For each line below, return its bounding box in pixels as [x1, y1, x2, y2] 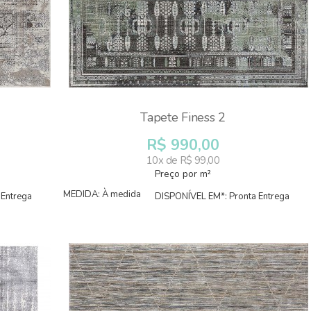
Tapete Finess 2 [140, 109, 226, 126]
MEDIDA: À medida [63, 188, 141, 201]
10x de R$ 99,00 [146, 153, 219, 167]
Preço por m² [155, 167, 211, 180]
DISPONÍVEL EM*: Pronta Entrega [154, 190, 289, 203]
